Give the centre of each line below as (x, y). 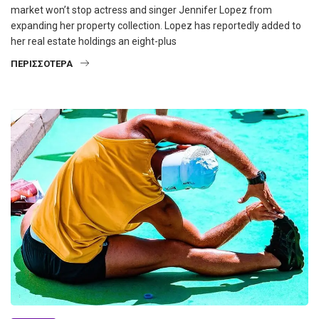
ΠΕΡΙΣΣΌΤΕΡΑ (42, 64)
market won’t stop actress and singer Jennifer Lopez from (141, 10)
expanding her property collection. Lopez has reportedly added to (156, 26)
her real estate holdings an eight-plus (94, 42)
